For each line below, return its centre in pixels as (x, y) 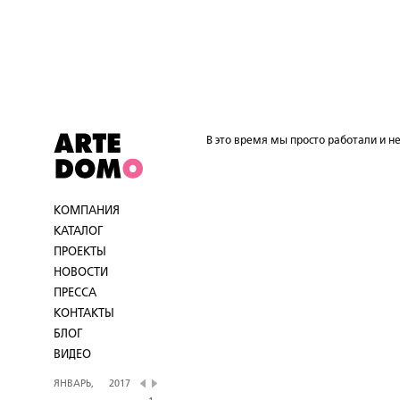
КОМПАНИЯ (87, 211)
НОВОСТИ (81, 272)
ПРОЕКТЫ (80, 252)
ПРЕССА (75, 293)
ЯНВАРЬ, (76, 383)
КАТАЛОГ (79, 231)
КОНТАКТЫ (84, 313)
